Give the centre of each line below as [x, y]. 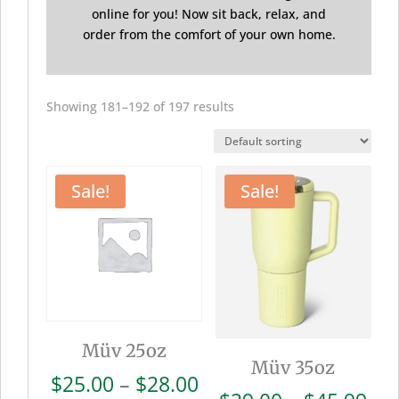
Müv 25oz [125, 351]
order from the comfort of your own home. [209, 35]
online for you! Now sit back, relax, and [209, 14]
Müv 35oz [293, 367]
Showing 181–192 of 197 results [140, 107]
